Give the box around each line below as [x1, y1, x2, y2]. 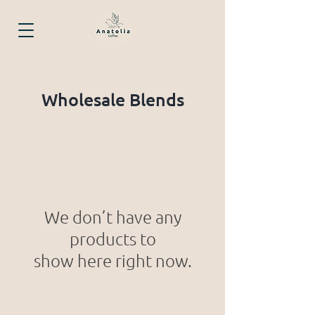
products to [69, 228, 156, 249]
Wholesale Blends [41, 88, 184, 110]
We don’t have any [44, 206, 181, 227]
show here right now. [33, 250, 192, 271]
